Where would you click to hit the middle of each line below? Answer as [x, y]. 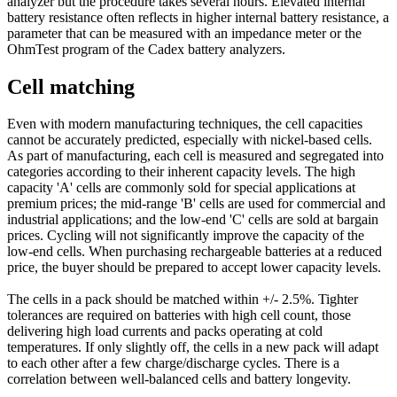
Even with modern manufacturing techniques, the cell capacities [185, 124]
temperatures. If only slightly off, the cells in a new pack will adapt [193, 347]
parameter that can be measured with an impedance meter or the [184, 33]
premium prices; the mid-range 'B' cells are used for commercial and [196, 204]
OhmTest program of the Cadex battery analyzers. [146, 49]
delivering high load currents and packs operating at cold [165, 331]
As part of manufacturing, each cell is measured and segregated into [195, 156]
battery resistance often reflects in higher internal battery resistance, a [198, 17]
